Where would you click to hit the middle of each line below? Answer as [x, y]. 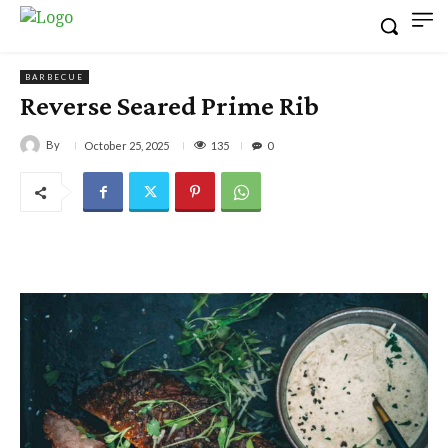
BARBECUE [54, 77]
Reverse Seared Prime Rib [169, 105]
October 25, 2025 [126, 146]
